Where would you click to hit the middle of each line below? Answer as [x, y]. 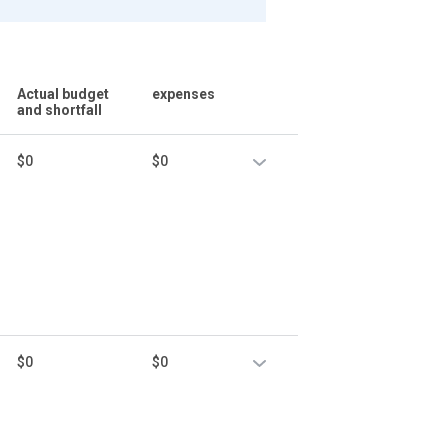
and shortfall [60, 109]
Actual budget [63, 93]
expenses [183, 93]
